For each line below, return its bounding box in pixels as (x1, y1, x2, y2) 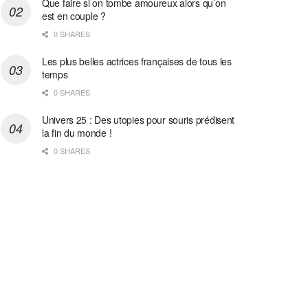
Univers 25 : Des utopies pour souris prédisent (42, 112, 235, 126)
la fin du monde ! (42, 125, 112, 140)
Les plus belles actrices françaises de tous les (42, 54, 232, 68)
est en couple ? (42, 8, 106, 23)
